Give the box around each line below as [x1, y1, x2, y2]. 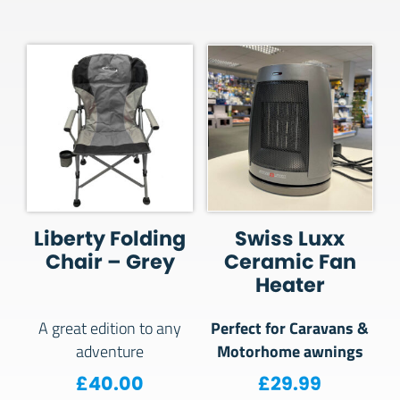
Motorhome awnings [216, 339, 363, 362]
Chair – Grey [45, 247, 175, 277]
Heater [254, 271, 325, 300]
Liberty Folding [34, 224, 187, 254]
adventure [76, 340, 145, 362]
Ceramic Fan [223, 247, 356, 277]
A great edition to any [38, 317, 182, 339]
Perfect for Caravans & [211, 316, 370, 339]
